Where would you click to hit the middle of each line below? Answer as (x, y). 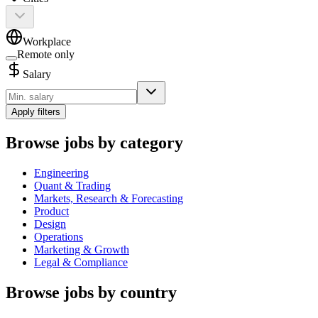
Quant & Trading (72, 186)
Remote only (46, 55)
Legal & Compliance (81, 263)
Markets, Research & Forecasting (109, 199)
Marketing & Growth (82, 250)
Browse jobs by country (91, 293)
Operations (59, 237)
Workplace (47, 42)
